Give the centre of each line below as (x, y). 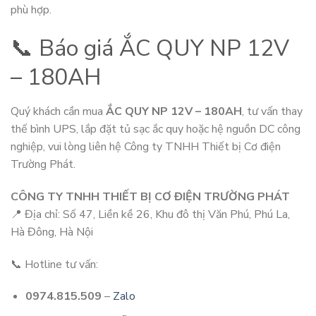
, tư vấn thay (272, 112)
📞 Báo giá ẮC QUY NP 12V (150, 49)
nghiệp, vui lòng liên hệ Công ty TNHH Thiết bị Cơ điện (146, 147)
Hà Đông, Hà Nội (52, 232)
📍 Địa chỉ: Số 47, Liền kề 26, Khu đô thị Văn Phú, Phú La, (150, 214)
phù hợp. (31, 10)
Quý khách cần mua (58, 112)
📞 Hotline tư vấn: (54, 264)
